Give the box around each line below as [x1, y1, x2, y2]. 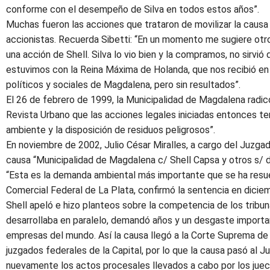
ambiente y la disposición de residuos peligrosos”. [6, 124, 215, 136]
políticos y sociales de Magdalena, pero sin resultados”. [6, 79, 240, 90]
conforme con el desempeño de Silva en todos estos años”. [6, 4, 259, 15]
